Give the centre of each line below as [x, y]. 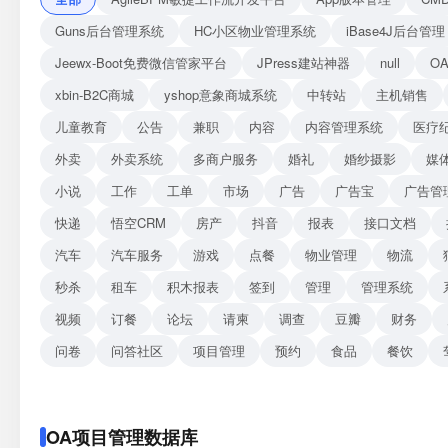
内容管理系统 [344, 126]
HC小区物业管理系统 [255, 30]
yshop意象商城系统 [220, 94]
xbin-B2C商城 [94, 94]
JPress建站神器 [303, 62]
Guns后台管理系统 [109, 30]
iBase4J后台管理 [395, 30]
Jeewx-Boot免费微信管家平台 [141, 62]
